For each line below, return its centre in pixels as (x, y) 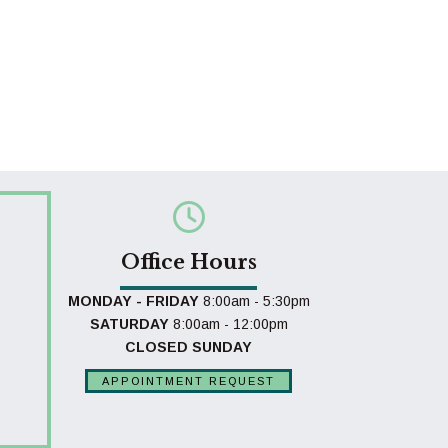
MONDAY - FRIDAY (133, 300)
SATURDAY (129, 323)
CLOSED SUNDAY (189, 346)
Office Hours (188, 261)
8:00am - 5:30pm (254, 300)
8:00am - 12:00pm (230, 323)
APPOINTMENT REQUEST (189, 380)
